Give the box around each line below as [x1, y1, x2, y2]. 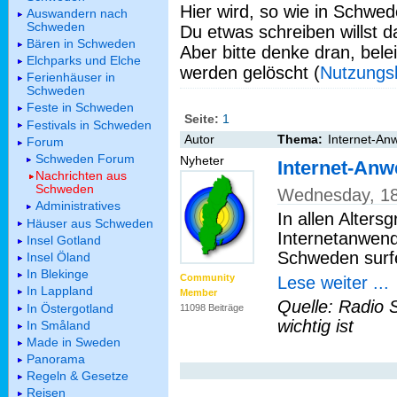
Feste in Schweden [27, 100, 134, 115]
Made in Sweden [27, 334, 121, 349]
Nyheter [180, 153, 224, 168]
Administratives [35, 198, 121, 214]
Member [180, 287, 217, 299]
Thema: [277, 132, 323, 147]
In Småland [27, 317, 90, 332]
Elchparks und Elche [27, 53, 141, 68]
